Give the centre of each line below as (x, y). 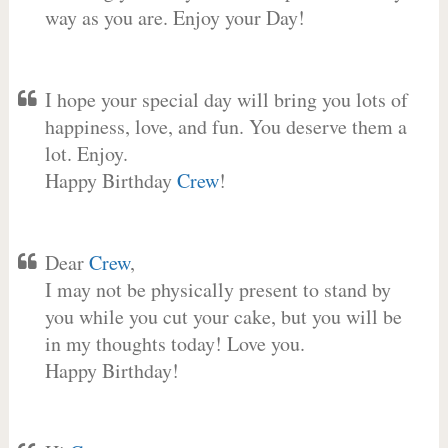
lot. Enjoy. (86, 153)
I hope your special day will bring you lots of (226, 99)
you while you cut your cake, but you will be (223, 316)
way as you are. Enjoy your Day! (174, 17)
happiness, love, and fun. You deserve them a (225, 126)
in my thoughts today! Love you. (174, 343)
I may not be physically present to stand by (217, 289)
